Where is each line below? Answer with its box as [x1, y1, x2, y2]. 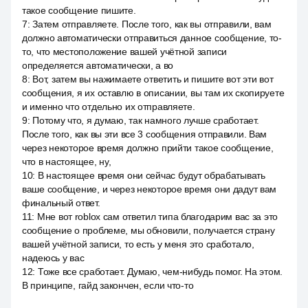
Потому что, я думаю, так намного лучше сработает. [32, 115, 259, 126]
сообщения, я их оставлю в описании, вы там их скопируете [22, 87, 285, 98]
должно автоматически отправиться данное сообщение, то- [22, 32, 282, 43]
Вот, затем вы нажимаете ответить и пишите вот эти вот [32, 74, 274, 85]
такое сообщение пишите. [22, 5, 136, 16]
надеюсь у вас [22, 252, 85, 263]
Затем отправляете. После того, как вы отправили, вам [32, 19, 272, 30]
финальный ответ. [22, 197, 100, 208]
